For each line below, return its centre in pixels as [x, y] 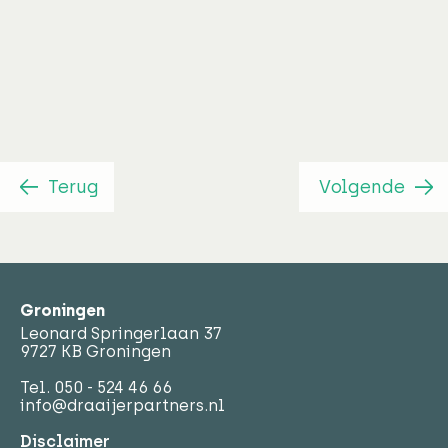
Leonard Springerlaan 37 [121, 333]
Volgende [362, 187]
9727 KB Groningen [95, 351]
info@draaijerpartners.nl [122, 405]
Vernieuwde [147, 32]
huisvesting [146, 64]
